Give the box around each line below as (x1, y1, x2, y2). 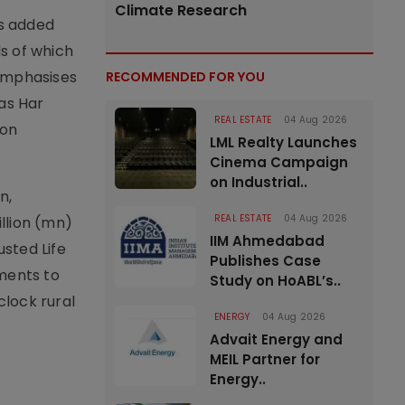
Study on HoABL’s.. (210, 271, 341, 290)
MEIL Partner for (210, 350, 320, 369)
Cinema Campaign (210, 153, 348, 172)
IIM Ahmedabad (210, 231, 325, 250)
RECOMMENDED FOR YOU (106, 68, 265, 86)
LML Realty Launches (210, 133, 357, 152)
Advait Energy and (210, 330, 343, 349)
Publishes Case (210, 251, 321, 270)
